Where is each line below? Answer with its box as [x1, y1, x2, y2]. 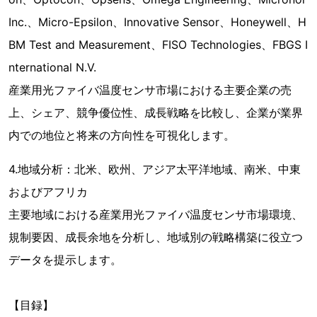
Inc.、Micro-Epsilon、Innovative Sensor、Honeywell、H [8, 15, 306, 29]
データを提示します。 [8, 253, 122, 267]
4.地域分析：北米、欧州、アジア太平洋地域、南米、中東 [8, 162, 301, 176]
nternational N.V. [8, 60, 96, 74]
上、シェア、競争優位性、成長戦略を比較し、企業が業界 [8, 105, 303, 120]
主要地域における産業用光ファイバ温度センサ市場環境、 [8, 207, 303, 221]
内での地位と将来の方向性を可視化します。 [8, 128, 235, 142]
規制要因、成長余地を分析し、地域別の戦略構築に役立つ [8, 230, 303, 244]
